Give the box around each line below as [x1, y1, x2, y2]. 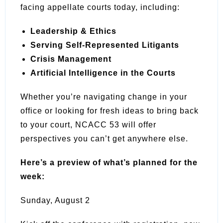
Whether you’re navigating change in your [20, 92, 187, 101]
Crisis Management [30, 54, 111, 63]
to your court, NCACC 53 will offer [20, 120, 156, 129]
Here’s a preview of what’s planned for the [20, 158, 198, 167]
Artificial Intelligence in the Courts [30, 68, 176, 77]
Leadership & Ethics [30, 26, 116, 35]
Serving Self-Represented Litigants [30, 40, 179, 49]
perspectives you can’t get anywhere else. [20, 134, 188, 143]
